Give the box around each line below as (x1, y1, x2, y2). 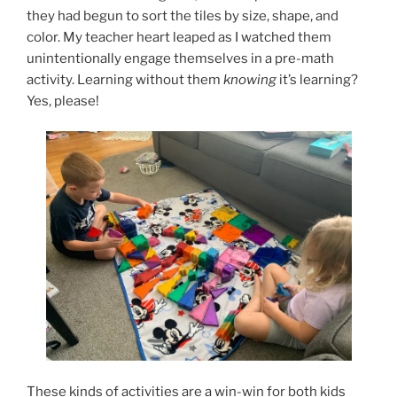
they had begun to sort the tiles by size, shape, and (27, 7, 339, 24)
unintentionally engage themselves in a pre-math (27, 50, 334, 66)
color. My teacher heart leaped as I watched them (27, 28, 331, 45)
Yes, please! (27, 92, 99, 109)
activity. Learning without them (27, 71, 223, 88)
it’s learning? (276, 71, 358, 88)
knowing (223, 71, 276, 88)
